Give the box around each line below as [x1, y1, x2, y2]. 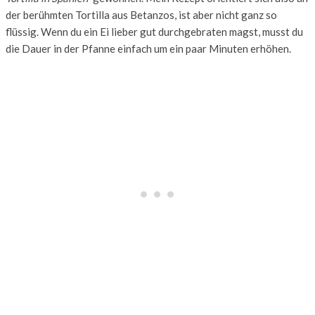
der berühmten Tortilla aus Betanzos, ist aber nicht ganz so [6, 8, 277, 22]
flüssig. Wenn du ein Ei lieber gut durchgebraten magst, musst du [6, 25, 303, 39]
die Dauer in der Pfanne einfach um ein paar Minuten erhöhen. [6, 42, 291, 56]
